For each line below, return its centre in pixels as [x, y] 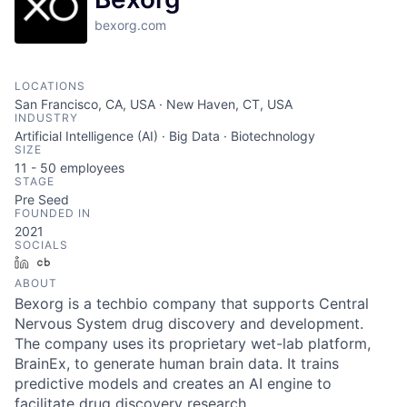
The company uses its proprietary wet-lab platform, [193, 343]
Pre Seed [42, 199]
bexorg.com [130, 25]
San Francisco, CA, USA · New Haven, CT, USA [154, 104]
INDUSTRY [46, 118]
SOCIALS [41, 245]
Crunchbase [93, 262]
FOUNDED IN [53, 213]
